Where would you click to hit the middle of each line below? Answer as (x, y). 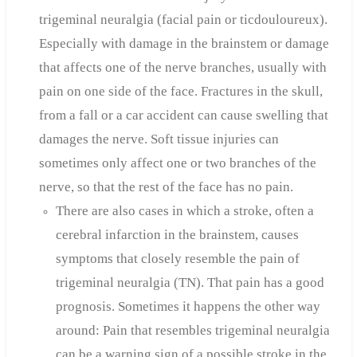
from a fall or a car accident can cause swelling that (183, 116)
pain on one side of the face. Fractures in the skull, (180, 92)
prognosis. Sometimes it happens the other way (188, 307)
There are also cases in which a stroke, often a (184, 211)
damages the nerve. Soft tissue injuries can (159, 139)
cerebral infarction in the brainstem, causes (177, 235)
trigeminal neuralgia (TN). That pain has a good (190, 283)
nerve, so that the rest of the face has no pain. (166, 187)
